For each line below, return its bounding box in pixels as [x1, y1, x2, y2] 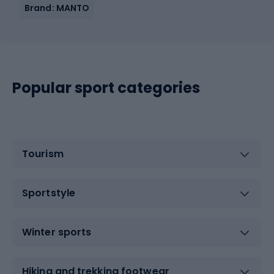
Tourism [22, 147, 64, 161]
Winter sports [22, 225, 92, 240]
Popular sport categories [12, 77, 200, 98]
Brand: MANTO [24, 1, 90, 14]
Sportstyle [22, 186, 75, 201]
